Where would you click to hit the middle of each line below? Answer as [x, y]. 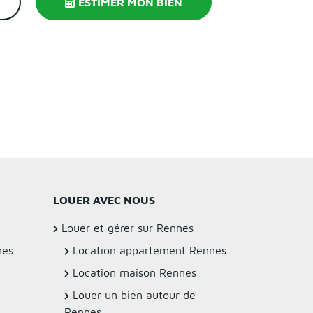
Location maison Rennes [134, 272]
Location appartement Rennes [150, 250]
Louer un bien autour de [134, 294]
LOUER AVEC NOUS [104, 199]
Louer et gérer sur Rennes [128, 227]
